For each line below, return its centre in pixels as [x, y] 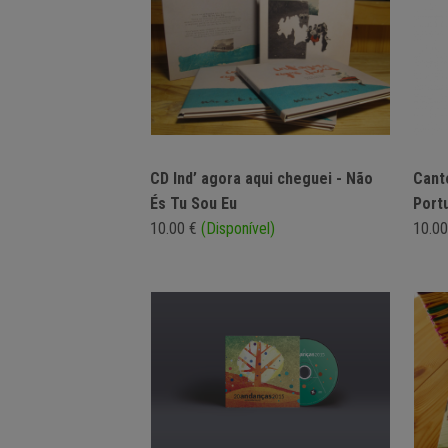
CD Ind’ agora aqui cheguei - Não [261, 179]
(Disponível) [238, 229]
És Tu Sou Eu [193, 204]
